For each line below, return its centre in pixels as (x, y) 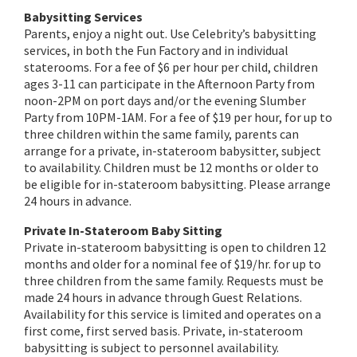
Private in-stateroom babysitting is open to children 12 (175, 247)
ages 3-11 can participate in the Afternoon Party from (169, 84)
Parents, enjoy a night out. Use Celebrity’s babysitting (170, 33)
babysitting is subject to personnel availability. (151, 347)
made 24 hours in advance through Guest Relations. (163, 297)
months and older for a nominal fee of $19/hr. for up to (173, 264)
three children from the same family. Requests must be (174, 280)
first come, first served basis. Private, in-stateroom (163, 331)
